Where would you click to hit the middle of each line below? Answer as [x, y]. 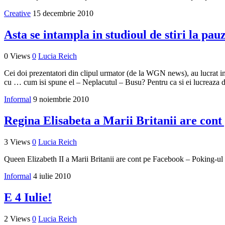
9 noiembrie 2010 [61, 99]
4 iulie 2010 [52, 176]
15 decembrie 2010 [63, 14]
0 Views [17, 56]
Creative [17, 14]
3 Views [17, 142]
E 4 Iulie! [28, 197]
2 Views [17, 218]
